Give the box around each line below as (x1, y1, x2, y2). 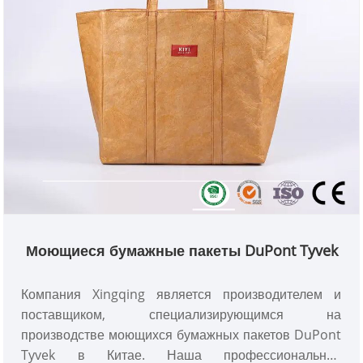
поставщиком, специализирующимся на (21, 305, 342, 324)
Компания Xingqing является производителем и (21, 285, 342, 304)
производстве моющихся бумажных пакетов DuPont (21, 326, 342, 344)
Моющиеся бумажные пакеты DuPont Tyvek (25, 241, 338, 261)
